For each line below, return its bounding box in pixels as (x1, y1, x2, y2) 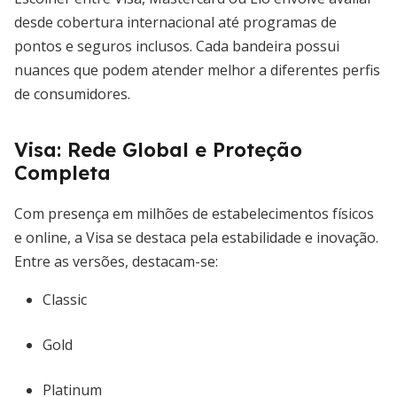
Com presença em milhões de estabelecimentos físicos (14, 204, 374, 223)
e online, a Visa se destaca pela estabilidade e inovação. (14, 228, 378, 247)
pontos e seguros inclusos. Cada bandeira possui (14, 36, 339, 56)
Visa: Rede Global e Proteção (14, 137, 302, 162)
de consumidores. (14, 84, 130, 104)
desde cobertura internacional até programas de (14, 12, 337, 32)
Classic (43, 290, 87, 309)
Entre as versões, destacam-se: (14, 252, 218, 271)
